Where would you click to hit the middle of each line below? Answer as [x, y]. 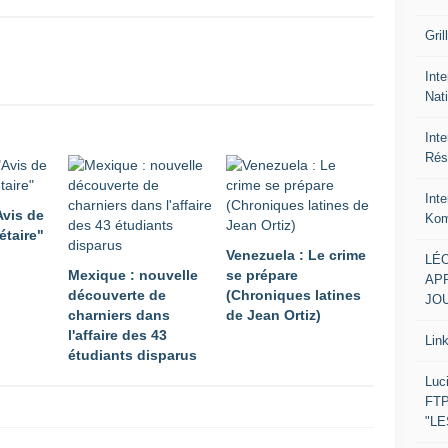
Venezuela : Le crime [296, 255]
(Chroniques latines [293, 295]
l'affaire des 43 [117, 335]
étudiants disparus [132, 355]
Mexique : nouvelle [133, 275]
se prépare [262, 275]
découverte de [117, 295]
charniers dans [119, 315]
